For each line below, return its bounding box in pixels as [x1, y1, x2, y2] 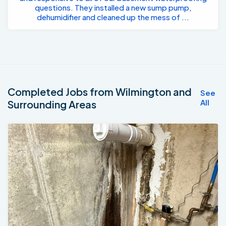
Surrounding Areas [8, 98, 96, 111]
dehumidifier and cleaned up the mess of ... [37, 12, 189, 22]
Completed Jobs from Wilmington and [8, 85, 192, 98]
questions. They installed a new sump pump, [34, 3, 192, 13]
